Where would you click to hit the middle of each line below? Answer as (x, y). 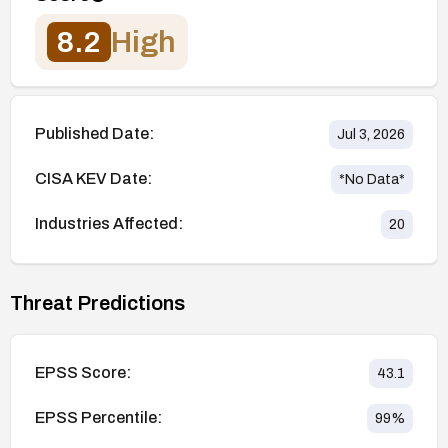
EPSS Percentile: (98, 418)
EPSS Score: (83, 373)
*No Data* (372, 179)
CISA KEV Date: (93, 179)
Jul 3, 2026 (371, 134)
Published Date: (94, 134)
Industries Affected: (109, 224)
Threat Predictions (97, 302)
